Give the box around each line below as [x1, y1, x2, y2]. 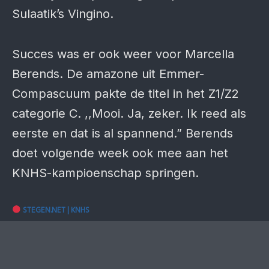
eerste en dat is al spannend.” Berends [12, 126, 233, 141]
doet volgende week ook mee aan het [12, 146, 228, 160]
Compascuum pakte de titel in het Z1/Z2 [12, 86, 239, 101]
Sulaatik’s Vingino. [12, 7, 113, 21]
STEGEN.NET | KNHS [21, 204, 90, 217]
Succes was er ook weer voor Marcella [12, 47, 234, 61]
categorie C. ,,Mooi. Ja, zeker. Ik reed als [12, 106, 246, 121]
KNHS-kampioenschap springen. [12, 166, 199, 180]
